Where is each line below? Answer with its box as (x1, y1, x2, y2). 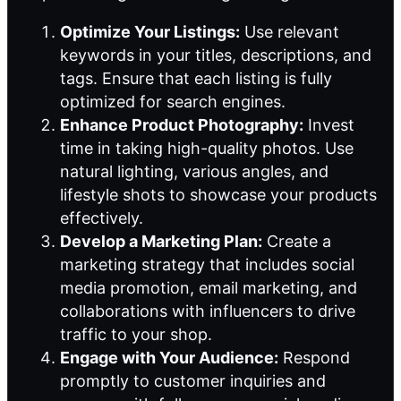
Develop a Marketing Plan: (60, 232, 262, 252)
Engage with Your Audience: (60, 348, 278, 368)
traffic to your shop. (60, 325, 212, 345)
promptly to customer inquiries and (60, 371, 326, 391)
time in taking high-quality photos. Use (60, 139, 354, 158)
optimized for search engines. (60, 92, 286, 112)
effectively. (60, 209, 143, 228)
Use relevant (240, 22, 339, 42)
